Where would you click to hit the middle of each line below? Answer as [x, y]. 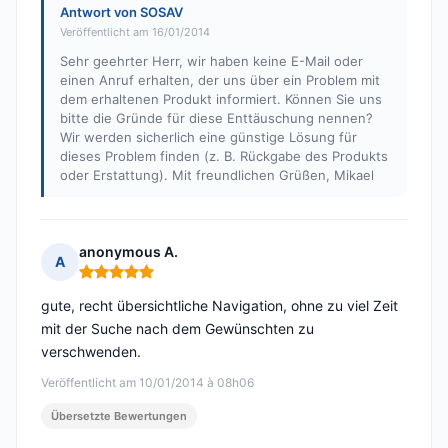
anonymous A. [128, 252]
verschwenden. [91, 352]
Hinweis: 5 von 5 [136, 280]
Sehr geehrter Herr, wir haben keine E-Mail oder [211, 61]
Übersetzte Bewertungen [119, 416]
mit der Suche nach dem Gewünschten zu [177, 329]
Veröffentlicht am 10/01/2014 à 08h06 [147, 383]
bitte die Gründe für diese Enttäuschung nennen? [216, 118]
